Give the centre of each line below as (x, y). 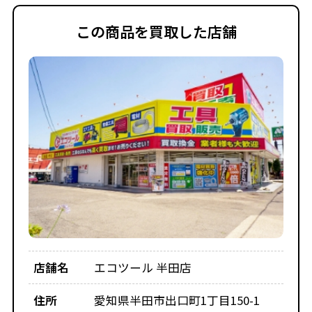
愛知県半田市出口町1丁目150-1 (177, 301)
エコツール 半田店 (143, 268)
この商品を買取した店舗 (156, 32)
